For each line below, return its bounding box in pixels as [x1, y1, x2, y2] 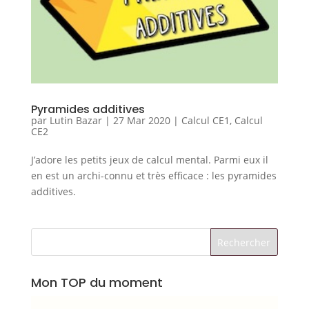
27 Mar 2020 [112, 114, 170, 128]
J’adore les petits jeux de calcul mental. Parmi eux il [30, 153, 268, 167]
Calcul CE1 [181, 114, 230, 128]
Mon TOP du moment [30, 274, 163, 292]
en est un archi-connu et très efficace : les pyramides [30, 169, 277, 183]
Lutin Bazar [49, 114, 102, 128]
